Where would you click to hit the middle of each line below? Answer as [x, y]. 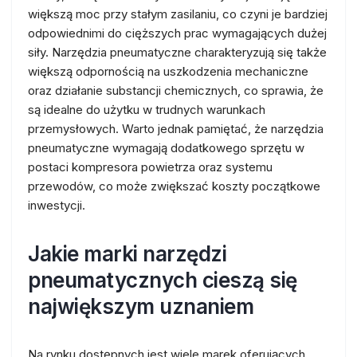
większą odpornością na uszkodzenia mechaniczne [168, 71]
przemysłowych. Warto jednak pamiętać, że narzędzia [176, 129]
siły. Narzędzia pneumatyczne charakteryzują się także [177, 52]
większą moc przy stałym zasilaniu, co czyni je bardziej [178, 14]
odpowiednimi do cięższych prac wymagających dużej [177, 33]
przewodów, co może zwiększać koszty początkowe [174, 186]
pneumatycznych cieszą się [163, 280]
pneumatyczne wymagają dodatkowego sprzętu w [166, 148]
